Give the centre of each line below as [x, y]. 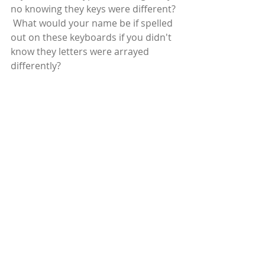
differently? [36, 66]
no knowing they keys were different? [94, 9]
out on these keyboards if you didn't [92, 37]
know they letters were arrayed [81, 51]
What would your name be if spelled [93, 23]
